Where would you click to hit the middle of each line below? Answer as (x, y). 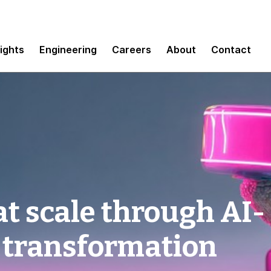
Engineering (68, 49)
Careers (132, 49)
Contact (231, 49)
